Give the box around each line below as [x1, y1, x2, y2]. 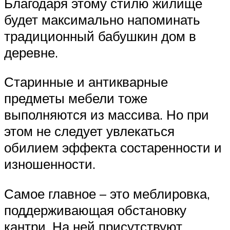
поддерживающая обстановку [4, 201, 186, 218]
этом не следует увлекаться [4, 123, 175, 140]
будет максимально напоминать [4, 11, 200, 28]
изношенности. [4, 156, 95, 172]
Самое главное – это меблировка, [4, 185, 210, 202]
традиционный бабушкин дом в [4, 27, 196, 44]
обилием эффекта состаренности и [4, 139, 222, 156]
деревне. [4, 44, 58, 61]
